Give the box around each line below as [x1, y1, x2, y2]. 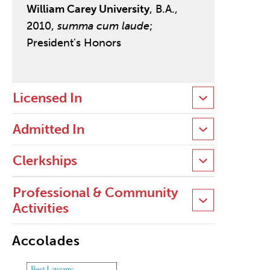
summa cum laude [57, 19, 149, 33]
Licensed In [12, 89, 82, 106]
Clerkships [12, 152, 77, 169]
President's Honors [26, 36, 121, 50]
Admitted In [12, 121, 84, 137]
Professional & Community [12, 184, 178, 201]
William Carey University [26, 2, 149, 16]
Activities [12, 199, 69, 216]
